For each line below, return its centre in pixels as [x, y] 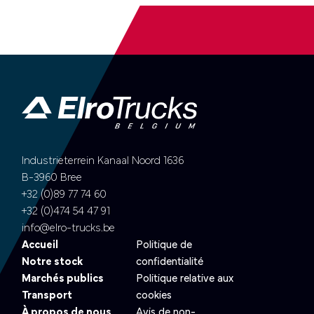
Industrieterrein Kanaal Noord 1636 [103, 161]
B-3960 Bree [52, 178]
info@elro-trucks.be [69, 228]
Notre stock [53, 262]
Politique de [164, 245]
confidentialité [170, 262]
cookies [154, 295]
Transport [47, 295]
